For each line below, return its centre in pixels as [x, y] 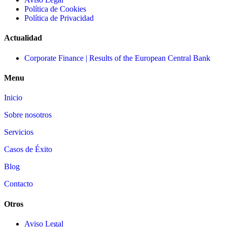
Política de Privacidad [59, 18]
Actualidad [23, 38]
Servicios [19, 132]
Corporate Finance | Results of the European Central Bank [117, 58]
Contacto [18, 184]
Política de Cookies [55, 9]
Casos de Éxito [28, 149]
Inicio [13, 98]
